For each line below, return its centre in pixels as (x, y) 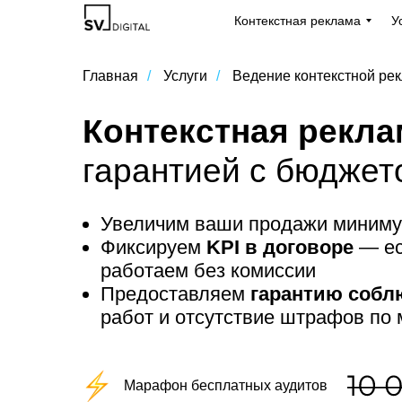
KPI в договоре (280, 248)
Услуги (185, 76)
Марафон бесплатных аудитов (226, 386)
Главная (110, 76)
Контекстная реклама (297, 20)
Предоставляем (175, 294)
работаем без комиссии (208, 271)
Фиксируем (153, 248)
